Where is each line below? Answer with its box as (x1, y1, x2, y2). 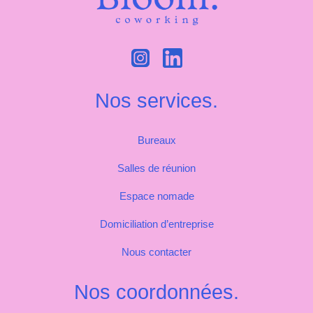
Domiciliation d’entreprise (99, 218, 214, 230)
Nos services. (95, 89, 218, 112)
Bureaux (137, 134, 176, 146)
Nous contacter (122, 246, 191, 258)
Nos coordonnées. (74, 280, 239, 303)
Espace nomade (119, 190, 194, 202)
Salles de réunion (117, 162, 196, 174)
